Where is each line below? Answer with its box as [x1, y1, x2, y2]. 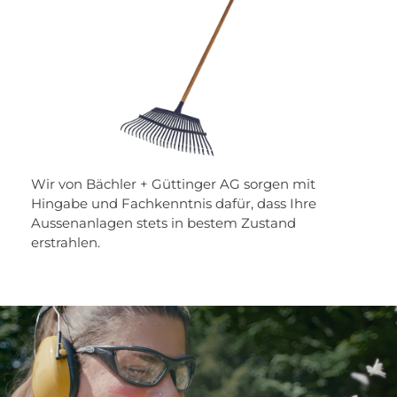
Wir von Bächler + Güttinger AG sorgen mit [31, 175, 315, 193]
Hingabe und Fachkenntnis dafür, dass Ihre [31, 195, 316, 213]
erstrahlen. [31, 234, 100, 252]
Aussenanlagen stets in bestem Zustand [31, 214, 296, 232]
